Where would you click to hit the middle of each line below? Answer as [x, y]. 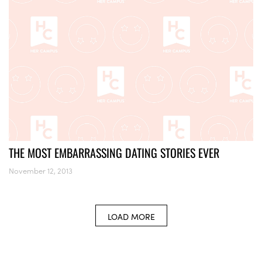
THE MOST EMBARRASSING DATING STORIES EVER [114, 152]
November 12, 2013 [41, 170]
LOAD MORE [131, 216]
